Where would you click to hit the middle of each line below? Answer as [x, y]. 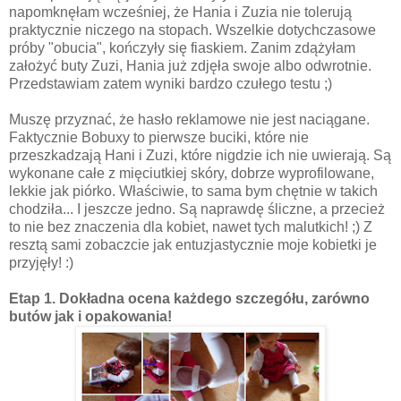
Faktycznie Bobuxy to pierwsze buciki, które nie [159, 137]
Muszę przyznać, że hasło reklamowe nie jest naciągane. [189, 119]
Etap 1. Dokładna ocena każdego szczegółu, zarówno [189, 298]
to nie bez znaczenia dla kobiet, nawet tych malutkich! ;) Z [191, 226]
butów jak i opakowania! [90, 316]
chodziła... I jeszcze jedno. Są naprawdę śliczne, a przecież [197, 209]
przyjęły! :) [43, 262]
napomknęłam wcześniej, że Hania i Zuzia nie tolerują [180, 12]
